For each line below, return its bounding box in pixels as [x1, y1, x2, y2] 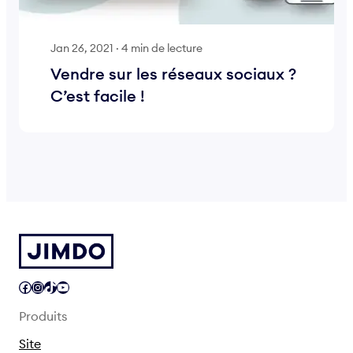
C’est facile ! [50, 85, 145, 106]
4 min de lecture [121, 40, 203, 55]
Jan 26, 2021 [50, 40, 113, 55]
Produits [19, 307, 67, 324]
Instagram [31, 278, 42, 295]
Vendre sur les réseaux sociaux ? [50, 63, 296, 84]
